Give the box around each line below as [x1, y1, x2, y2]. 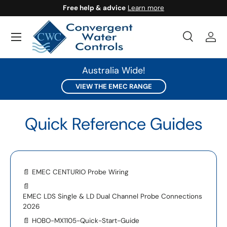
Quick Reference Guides [25, 112, 202, 135]
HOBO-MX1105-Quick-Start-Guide [32, 216, 139, 225]
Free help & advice [63, 4, 126, 12]
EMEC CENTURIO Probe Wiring [32, 167, 129, 176]
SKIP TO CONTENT [24, 14, 83, 23]
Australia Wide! [82, 64, 145, 77]
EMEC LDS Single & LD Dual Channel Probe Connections [23, 192, 202, 201]
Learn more [128, 4, 164, 12]
